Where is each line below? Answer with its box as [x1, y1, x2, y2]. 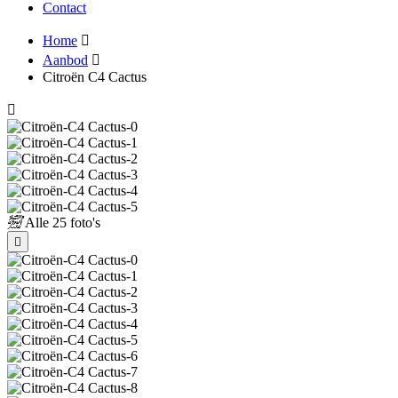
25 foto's [49, 215, 100, 230]
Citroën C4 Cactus [43, 69, 147, 84]
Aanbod [43, 52, 88, 68]
